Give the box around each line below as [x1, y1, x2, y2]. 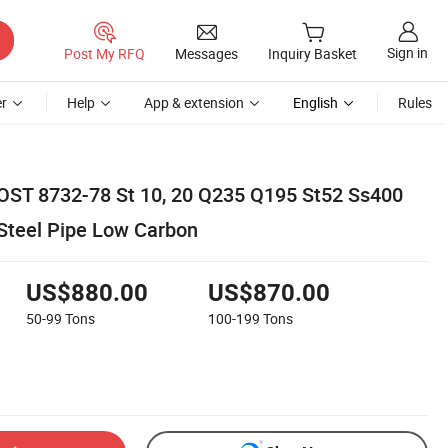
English [293, 93, 338, 112]
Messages [175, 43, 238, 63]
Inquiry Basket [268, 44, 357, 64]
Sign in [387, 43, 428, 63]
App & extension [144, 93, 244, 112]
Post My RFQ [64, 43, 145, 63]
